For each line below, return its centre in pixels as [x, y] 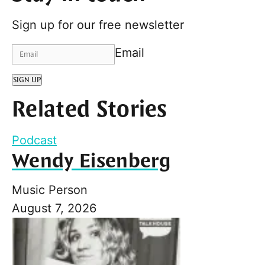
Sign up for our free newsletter [98, 25]
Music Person [50, 190]
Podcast [34, 140]
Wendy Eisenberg [91, 161]
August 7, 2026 [54, 208]
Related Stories [90, 110]
